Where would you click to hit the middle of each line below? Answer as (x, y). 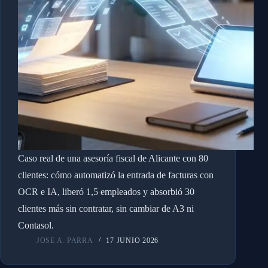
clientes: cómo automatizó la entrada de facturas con (115, 175)
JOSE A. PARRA (65, 240)
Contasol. (36, 225)
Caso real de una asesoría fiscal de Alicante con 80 (113, 158)
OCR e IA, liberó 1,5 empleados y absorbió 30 (106, 191)
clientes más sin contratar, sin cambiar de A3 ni (106, 208)
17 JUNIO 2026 (133, 240)
